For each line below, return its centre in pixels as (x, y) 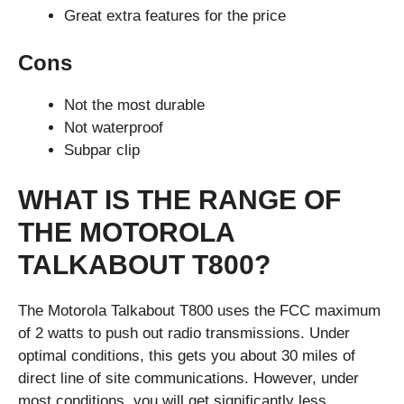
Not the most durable (134, 105)
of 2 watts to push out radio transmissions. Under (184, 334)
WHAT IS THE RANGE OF (179, 200)
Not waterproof (114, 127)
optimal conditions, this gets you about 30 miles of (187, 356)
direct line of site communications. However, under (188, 379)
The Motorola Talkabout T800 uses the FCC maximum (199, 311)
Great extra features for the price (175, 16)
